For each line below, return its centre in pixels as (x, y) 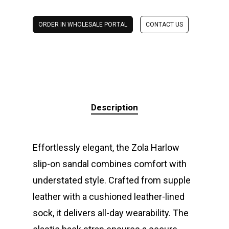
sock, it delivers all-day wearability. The (111, 213)
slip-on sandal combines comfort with (110, 164)
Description (114, 108)
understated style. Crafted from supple (112, 180)
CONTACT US (164, 25)
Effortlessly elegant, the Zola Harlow (106, 148)
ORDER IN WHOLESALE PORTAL (83, 25)
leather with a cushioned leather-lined (109, 197)
